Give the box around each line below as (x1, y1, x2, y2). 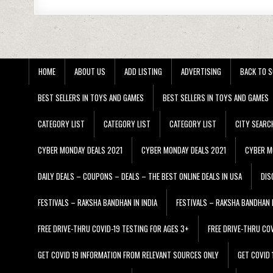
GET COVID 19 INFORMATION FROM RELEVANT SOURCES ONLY (38, 249, 219, 261)
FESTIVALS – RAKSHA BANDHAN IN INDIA (38, 196, 157, 209)
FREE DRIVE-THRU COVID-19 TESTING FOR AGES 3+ (38, 222, 189, 235)
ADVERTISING (181, 65, 221, 78)
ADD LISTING (124, 65, 162, 78)
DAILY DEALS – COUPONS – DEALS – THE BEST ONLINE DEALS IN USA (38, 170, 242, 183)
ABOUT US (74, 65, 105, 78)
